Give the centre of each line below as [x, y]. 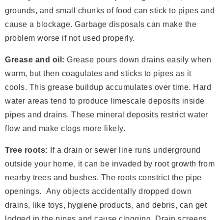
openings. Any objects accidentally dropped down [98, 192]
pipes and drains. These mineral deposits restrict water [107, 115]
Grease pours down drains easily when [138, 60]
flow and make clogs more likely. [65, 129]
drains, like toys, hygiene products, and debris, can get [106, 205]
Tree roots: [27, 150]
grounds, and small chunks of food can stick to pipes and [110, 11]
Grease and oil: [35, 60]
